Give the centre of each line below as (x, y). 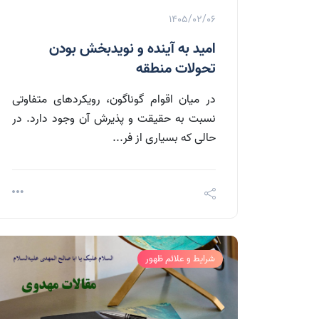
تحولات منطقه (176, 69)
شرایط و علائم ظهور (180, 258)
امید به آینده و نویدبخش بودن (132, 49)
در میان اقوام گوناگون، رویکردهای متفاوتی (114, 99)
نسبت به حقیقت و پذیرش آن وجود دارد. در (114, 119)
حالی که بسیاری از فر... (164, 138)
